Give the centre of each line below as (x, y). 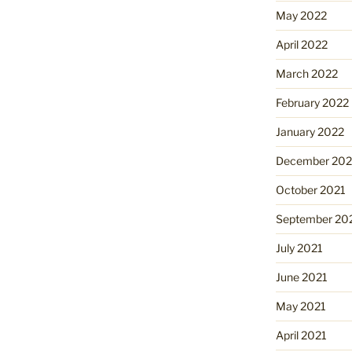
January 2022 (310, 132)
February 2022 (312, 103)
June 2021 (301, 277)
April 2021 (301, 335)
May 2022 (301, 16)
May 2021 (301, 306)
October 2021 (310, 190)
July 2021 (299, 248)
